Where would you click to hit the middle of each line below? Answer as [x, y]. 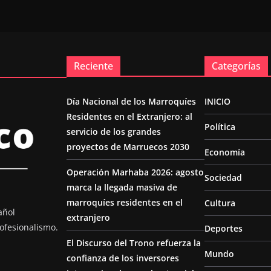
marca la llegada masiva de [122, 187]
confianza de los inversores [123, 258]
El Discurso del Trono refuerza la [134, 243]
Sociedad [223, 178]
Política [220, 127]
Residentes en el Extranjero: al [129, 116]
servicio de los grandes [114, 132]
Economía [225, 152]
